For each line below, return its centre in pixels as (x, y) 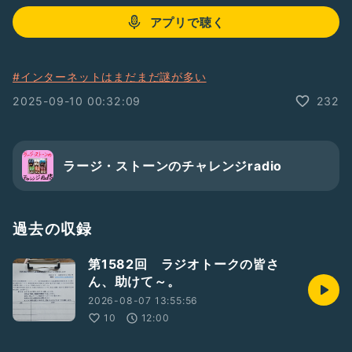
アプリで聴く (187, 22)
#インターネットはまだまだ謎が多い (110, 77)
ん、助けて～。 (134, 281)
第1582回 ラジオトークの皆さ (184, 264)
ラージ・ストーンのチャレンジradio (173, 166)
